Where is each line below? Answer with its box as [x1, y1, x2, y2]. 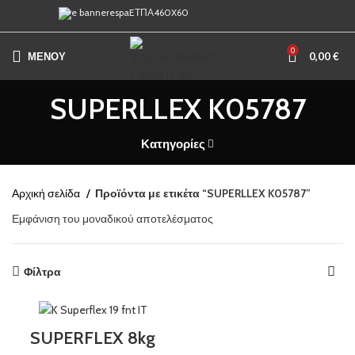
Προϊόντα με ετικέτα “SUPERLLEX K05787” [95, 186, 311, 200]
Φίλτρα [24, 265, 62, 279]
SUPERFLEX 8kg [30, 326, 155, 349]
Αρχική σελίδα [12, 186, 82, 200]
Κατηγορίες [140, 136, 205, 151]
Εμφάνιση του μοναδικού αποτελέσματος [12, 212, 213, 226]
